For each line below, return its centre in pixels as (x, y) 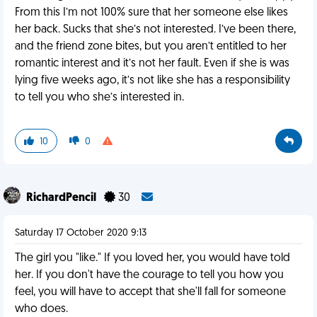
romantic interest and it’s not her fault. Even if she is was (152, 64)
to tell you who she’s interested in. (99, 98)
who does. (41, 309)
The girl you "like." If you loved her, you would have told (152, 258)
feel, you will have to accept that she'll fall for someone (150, 292)
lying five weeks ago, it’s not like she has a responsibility (152, 81)
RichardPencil (62, 198)
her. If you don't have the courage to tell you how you (149, 275)
